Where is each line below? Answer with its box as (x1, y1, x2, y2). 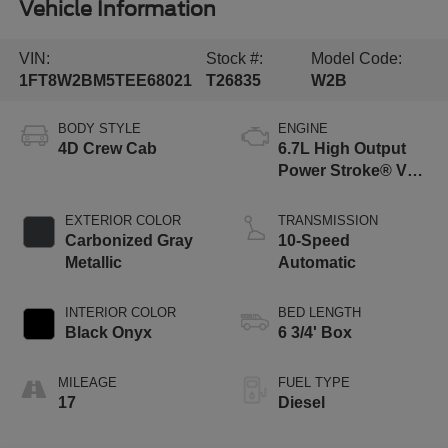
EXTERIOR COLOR (64, 212, 181, 228)
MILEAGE (57, 374, 117, 390)
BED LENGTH (278, 304, 361, 320)
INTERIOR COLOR (64, 304, 176, 320)
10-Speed (278, 231, 350, 249)
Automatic (278, 253, 356, 271)
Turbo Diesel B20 (278, 183, 408, 201)
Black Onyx (64, 323, 152, 341)
